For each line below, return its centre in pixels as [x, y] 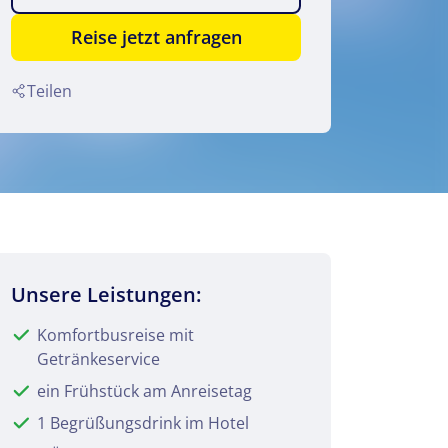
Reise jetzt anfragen [156, 37]
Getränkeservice [98, 358]
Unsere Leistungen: [106, 294]
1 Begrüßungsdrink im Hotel [143, 422]
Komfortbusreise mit [115, 334]
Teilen [49, 90]
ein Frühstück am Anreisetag [144, 390]
